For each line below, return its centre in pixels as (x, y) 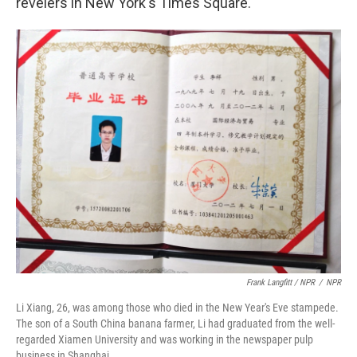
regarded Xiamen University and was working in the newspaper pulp (165, 340)
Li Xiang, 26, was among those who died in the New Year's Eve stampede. (177, 308)
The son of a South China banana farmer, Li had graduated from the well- (175, 324)
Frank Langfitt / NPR (280, 283)
